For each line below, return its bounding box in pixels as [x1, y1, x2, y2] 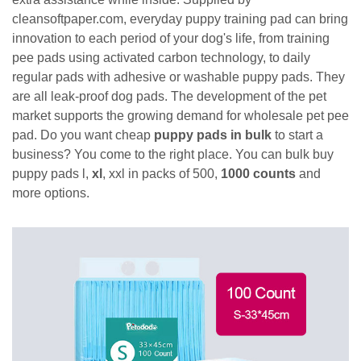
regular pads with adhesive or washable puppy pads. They [12, 70, 345, 84]
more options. [12, 186, 89, 200]
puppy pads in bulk [154, 128, 272, 142]
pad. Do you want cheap [12, 128, 154, 142]
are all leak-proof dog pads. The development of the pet [12, 89, 326, 103]
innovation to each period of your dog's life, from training [12, 31, 330, 45]
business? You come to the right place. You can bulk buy [12, 147, 334, 161]
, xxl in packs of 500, [102, 167, 221, 180]
